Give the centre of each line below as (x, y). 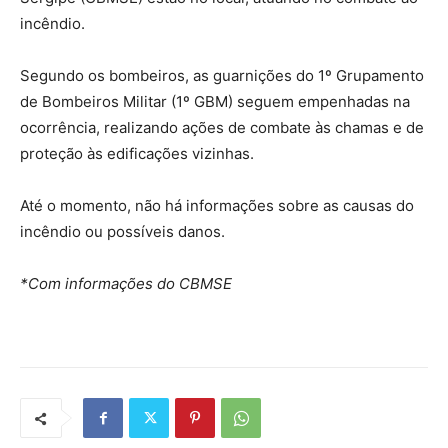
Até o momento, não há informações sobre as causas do (217, 206)
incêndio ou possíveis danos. (124, 232)
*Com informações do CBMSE (126, 284)
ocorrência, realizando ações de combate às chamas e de (222, 128)
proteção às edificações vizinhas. (137, 154)
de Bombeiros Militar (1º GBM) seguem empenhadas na (215, 102)
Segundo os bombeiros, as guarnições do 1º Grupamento (222, 76)
